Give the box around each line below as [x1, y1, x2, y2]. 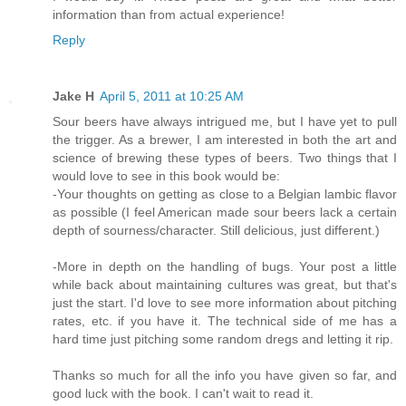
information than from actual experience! [53, 7, 285, 23]
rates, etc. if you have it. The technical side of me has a [53, 314, 397, 329]
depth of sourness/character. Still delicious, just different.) [53, 223, 380, 238]
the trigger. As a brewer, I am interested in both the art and [53, 132, 397, 148]
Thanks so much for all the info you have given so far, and [53, 368, 397, 383]
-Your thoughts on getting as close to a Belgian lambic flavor [53, 187, 397, 202]
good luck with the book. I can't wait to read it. [53, 386, 314, 401]
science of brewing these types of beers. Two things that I [53, 150, 397, 166]
